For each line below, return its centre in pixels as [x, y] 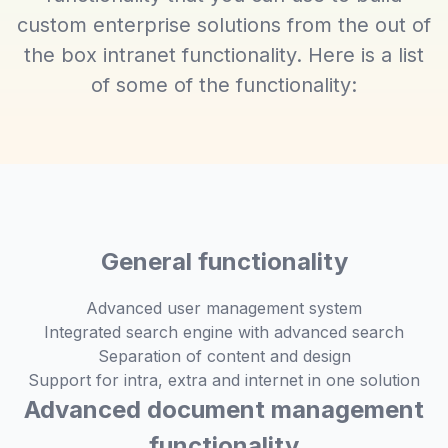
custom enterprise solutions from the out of [224, 25]
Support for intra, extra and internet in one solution [224, 380]
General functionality [224, 261]
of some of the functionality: [224, 85]
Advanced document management [224, 409]
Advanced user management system [224, 308]
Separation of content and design [224, 356]
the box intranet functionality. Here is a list [224, 55]
